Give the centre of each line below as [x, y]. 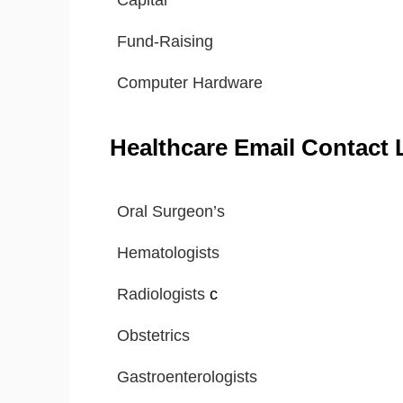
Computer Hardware [190, 83]
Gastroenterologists [187, 377]
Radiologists [163, 295]
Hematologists [168, 253]
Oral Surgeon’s [171, 212]
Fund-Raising [165, 42]
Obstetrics [153, 336]
